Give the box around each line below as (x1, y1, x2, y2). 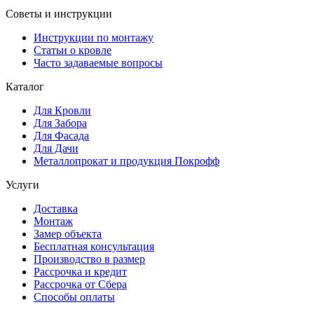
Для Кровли (34, 104, 91, 116)
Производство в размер (34, 252, 145, 265)
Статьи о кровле (34, 43, 111, 56)
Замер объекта (34, 227, 102, 240)
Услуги (6, 178, 39, 191)
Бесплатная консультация (34, 240, 154, 252)
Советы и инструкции (6, 7, 112, 20)
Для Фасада (34, 129, 89, 142)
